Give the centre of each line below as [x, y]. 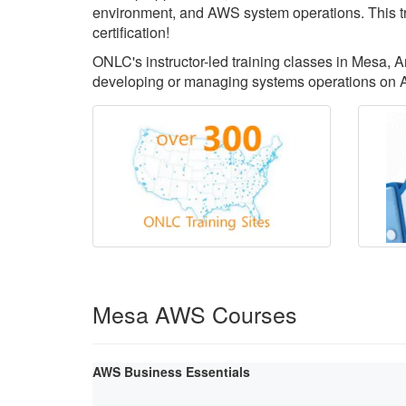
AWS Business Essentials [171, 371]
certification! [131, 32]
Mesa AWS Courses [195, 313]
